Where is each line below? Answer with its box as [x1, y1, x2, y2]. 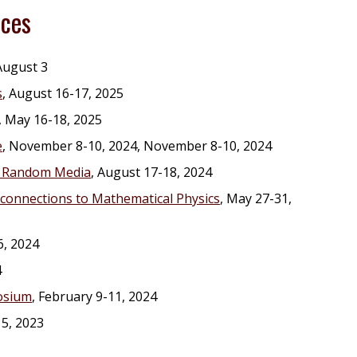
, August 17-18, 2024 [91, 163, 212, 181]
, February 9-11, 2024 [32, 288, 157, 305]
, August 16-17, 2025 [2, 84, 124, 102]
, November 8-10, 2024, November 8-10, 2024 [2, 137, 272, 155]
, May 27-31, [220, 190, 292, 207]
